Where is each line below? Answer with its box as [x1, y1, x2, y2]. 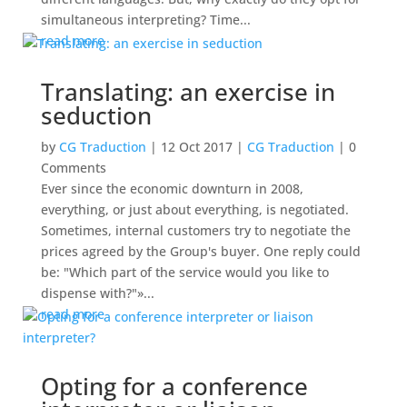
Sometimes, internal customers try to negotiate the [40, 222, 351, 240]
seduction [40, 99, 152, 133]
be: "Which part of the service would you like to [40, 263, 329, 282]
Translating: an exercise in [40, 75, 335, 109]
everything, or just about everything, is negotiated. [40, 201, 349, 219]
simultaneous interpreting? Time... [40, 11, 251, 29]
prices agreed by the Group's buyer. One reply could [40, 243, 361, 261]
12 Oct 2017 [160, 138, 233, 156]
